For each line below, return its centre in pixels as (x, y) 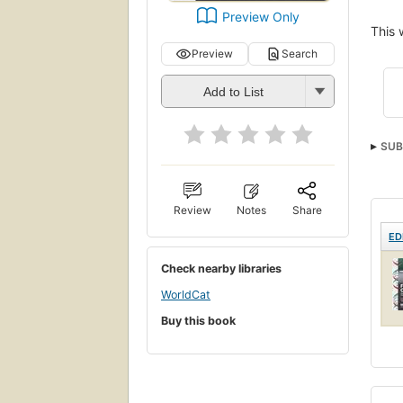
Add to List (233, 92)
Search (299, 53)
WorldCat (186, 295)
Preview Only (260, 16)
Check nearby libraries (221, 268)
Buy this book (198, 320)
